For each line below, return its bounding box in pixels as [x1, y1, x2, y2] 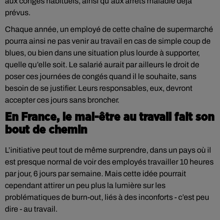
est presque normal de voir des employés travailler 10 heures [5, 158, 214, 166]
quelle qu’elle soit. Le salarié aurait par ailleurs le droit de [5, 60, 199, 69]
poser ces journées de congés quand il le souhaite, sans [5, 72, 196, 81]
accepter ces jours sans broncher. [5, 96, 119, 104]
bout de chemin [5, 124, 87, 136]
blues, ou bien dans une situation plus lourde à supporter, [5, 49, 200, 57]
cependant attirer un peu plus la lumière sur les [5, 181, 165, 190]
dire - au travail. [5, 205, 57, 213]
